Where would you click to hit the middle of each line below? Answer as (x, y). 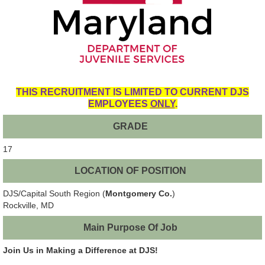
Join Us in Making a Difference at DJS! (80, 250)
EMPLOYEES (119, 104)
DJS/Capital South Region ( (54, 194)
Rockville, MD (28, 206)
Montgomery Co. (139, 194)
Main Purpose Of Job (130, 227)
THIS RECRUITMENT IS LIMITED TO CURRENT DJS (132, 92)
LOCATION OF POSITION (130, 171)
